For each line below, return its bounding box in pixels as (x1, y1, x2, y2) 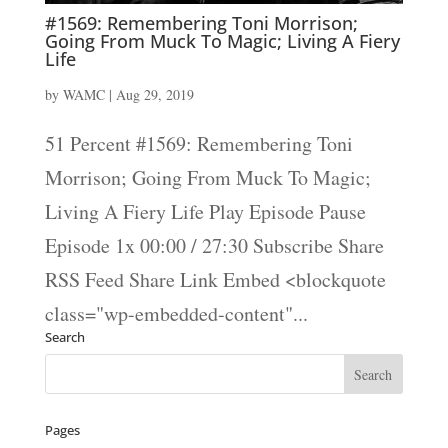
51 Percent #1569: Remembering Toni (44, 130, 353, 158)
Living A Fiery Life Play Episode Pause (44, 198, 366, 226)
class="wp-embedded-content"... (44, 300, 308, 328)
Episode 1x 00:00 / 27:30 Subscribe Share (44, 232, 384, 260)
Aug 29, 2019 (115, 85, 194, 105)
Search (44, 328, 85, 347)
